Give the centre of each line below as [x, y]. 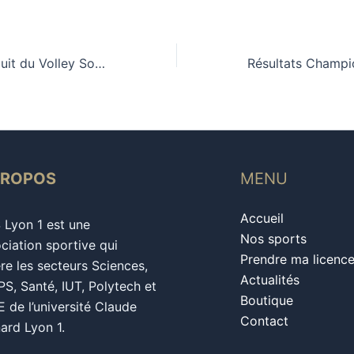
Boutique [267, 301]
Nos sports [273, 239]
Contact [264, 321]
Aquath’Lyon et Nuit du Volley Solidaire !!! [100, 64]
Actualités [270, 280]
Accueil [262, 218]
